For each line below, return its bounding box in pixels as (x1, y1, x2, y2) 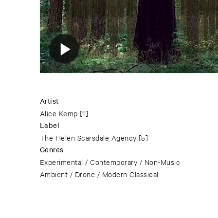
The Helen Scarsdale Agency (40, 133, 137, 143)
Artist (40, 96, 59, 106)
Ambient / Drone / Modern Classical (40, 169, 159, 179)
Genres (40, 145, 64, 155)
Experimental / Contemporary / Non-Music (40, 157, 181, 167)
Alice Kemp (40, 109, 78, 118)
